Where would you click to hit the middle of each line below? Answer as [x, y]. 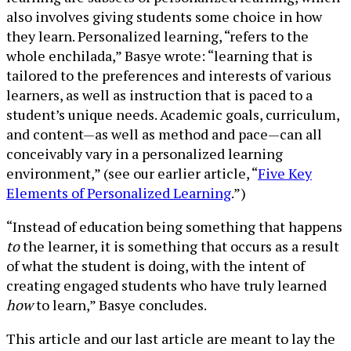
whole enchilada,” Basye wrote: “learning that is [159, 56]
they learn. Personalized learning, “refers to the [157, 36]
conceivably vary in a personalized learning [145, 154]
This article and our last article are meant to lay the [171, 339]
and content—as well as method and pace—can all [164, 134]
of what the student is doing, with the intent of [156, 266]
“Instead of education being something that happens [174, 227]
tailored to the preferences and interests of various [169, 76]
